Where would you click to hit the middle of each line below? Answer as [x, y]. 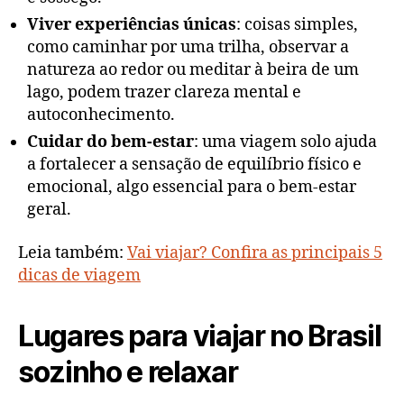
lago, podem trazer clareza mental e [164, 93]
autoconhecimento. [101, 115]
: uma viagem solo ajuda [285, 142]
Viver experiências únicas [132, 25]
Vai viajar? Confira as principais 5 [255, 252]
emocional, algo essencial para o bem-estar [192, 188]
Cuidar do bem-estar [110, 142]
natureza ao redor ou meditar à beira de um [193, 70]
